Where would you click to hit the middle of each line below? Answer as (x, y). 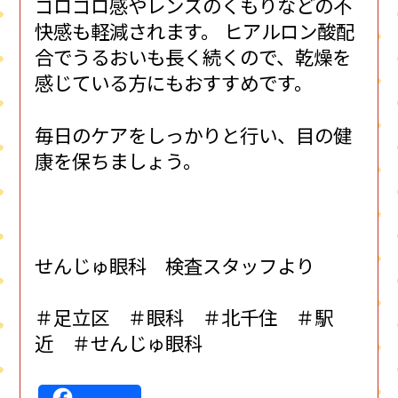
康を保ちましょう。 (119, 161)
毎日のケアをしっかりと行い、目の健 (194, 135)
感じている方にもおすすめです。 (174, 83)
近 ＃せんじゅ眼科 (119, 343)
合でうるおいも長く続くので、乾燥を (193, 57)
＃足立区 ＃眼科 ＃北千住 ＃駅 (184, 317)
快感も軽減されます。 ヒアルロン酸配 (195, 31)
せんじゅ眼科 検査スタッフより (175, 265)
